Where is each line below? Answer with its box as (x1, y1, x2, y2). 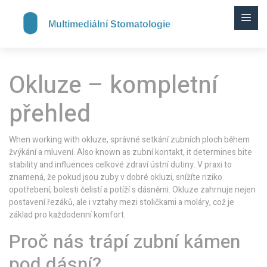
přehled (9, 97, 91, 132)
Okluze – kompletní (9, 68, 218, 103)
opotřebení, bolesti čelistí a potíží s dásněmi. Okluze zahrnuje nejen (9, 184, 256, 196)
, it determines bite (183, 146, 252, 159)
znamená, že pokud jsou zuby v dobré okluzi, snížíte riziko (9, 171, 222, 184)
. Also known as (73, 146, 132, 159)
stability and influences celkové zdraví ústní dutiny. (9, 159, 195, 171)
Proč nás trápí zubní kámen (9, 228, 240, 256)
